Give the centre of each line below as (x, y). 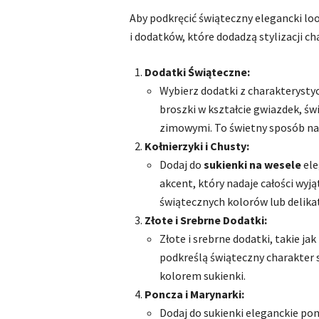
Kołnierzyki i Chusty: (197, 146)
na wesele (275, 164)
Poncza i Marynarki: (194, 294)
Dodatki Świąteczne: (197, 72)
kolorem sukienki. (203, 276)
